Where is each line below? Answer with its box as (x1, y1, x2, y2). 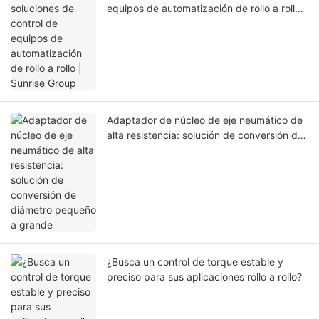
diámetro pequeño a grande (107, 144, 237, 157)
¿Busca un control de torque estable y (107, 256, 283, 268)
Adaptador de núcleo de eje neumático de (107, 114, 303, 127)
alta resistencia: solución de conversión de (107, 129, 303, 142)
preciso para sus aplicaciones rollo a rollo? (107, 271, 302, 283)
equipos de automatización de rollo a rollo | (107, 2, 307, 15)
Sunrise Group (107, 17, 172, 30)
